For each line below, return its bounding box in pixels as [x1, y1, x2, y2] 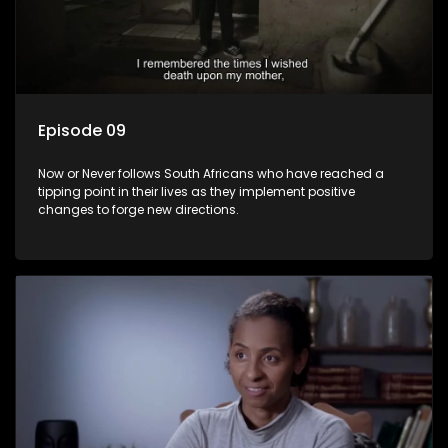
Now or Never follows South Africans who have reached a [38, 165, 384, 183]
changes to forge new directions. [38, 201, 239, 219]
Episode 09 [38, 119, 126, 143]
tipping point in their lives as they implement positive [38, 183, 355, 201]
